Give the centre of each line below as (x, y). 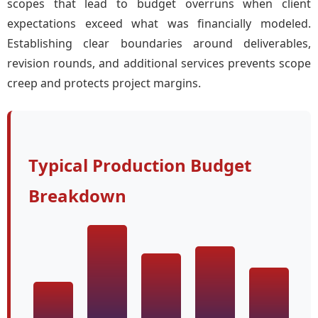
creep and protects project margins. (104, 83)
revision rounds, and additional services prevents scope (159, 63)
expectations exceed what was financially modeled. (159, 23)
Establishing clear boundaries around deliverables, (159, 43)
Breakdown (77, 196)
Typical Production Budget (140, 165)
